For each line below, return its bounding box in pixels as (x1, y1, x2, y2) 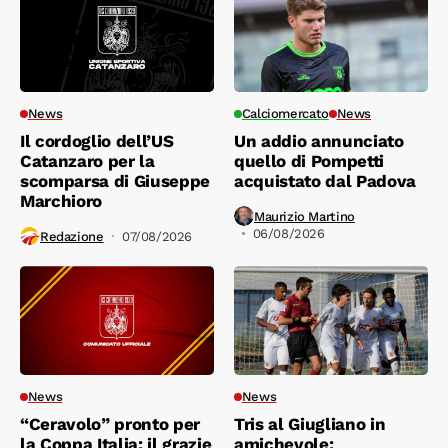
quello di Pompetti (234, 151, 384, 172)
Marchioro (20, 191, 102, 212)
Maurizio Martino (254, 208, 355, 224)
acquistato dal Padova (234, 171, 416, 192)
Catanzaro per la (20, 151, 155, 172)
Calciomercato (241, 106, 329, 122)
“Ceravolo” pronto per (20, 414, 200, 435)
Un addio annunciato (234, 131, 404, 152)
